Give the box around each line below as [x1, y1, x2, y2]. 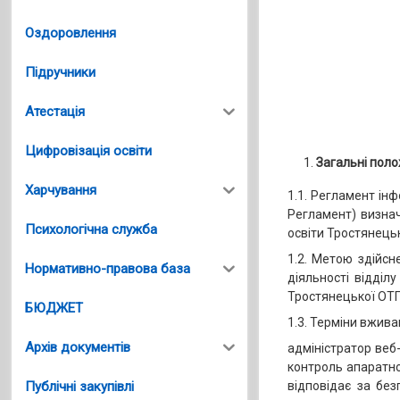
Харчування [25, 181, 97, 198]
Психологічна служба [25, 221, 158, 237]
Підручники [25, 63, 96, 80]
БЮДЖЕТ [25, 299, 84, 316]
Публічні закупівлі [25, 378, 135, 395]
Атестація [25, 103, 86, 120]
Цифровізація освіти [25, 142, 153, 159]
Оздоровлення [25, 24, 117, 41]
